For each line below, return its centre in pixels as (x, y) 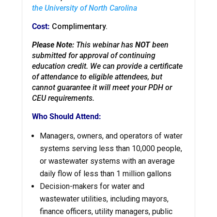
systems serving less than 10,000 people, (111, 148)
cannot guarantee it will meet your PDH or (102, 87)
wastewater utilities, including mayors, (104, 199)
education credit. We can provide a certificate (107, 66)
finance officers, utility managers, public (106, 211)
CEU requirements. (64, 98)
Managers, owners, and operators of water (111, 136)
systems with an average (132, 161)
